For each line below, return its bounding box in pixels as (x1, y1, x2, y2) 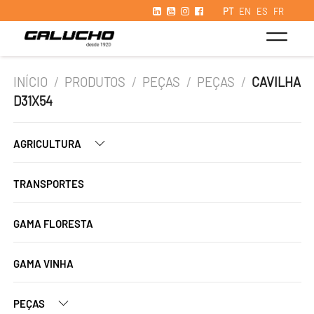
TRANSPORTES (13, 177, 84, 190)
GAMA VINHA (13, 257, 74, 270)
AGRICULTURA (13, 137, 83, 150)
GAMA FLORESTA (13, 217, 93, 230)
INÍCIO (13, 74, 48, 90)
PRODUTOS (64, 74, 126, 90)
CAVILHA (252, 74, 301, 90)
